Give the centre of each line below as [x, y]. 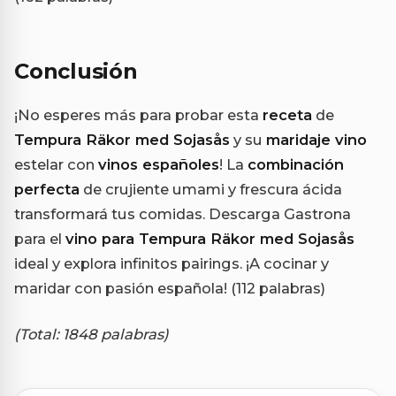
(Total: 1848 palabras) [91, 334]
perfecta [47, 189]
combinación [296, 164]
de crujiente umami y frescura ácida [211, 189]
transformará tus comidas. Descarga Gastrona [183, 213]
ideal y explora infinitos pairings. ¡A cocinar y [171, 263]
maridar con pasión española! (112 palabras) [170, 288]
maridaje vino [316, 139]
